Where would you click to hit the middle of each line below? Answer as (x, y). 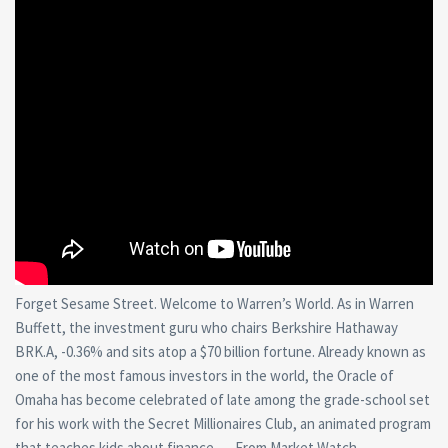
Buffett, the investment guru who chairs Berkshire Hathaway (206, 327)
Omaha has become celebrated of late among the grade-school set (222, 399)
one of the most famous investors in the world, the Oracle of (204, 375)
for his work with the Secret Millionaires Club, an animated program (223, 423)
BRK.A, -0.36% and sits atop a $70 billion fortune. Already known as (220, 351)
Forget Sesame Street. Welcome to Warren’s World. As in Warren (214, 303)
